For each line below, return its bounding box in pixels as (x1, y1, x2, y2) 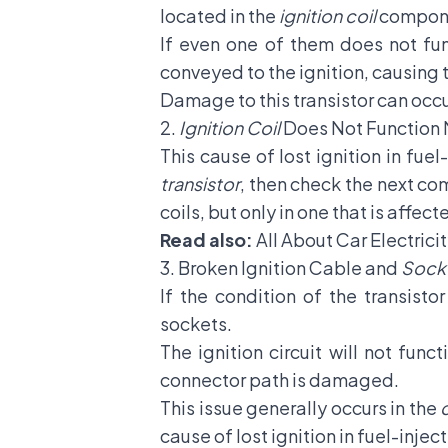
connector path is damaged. (160, 368, 402, 391)
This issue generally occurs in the (160, 396, 441, 419)
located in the (160, 4, 279, 27)
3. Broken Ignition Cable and (160, 256, 401, 279)
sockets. (160, 312, 235, 335)
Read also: (160, 228, 256, 251)
